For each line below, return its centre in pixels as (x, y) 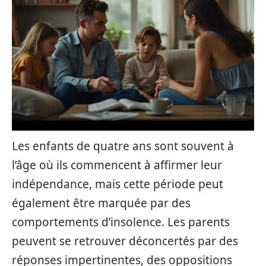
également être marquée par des (101, 203)
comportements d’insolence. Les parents (121, 222)
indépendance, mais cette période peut (118, 184)
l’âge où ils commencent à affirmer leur (117, 165)
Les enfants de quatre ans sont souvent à (123, 146)
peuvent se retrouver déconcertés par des (125, 241)
